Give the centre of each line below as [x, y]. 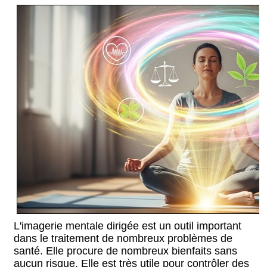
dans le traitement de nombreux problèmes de [123, 238]
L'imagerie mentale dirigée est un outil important [128, 226]
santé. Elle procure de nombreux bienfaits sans [125, 251]
